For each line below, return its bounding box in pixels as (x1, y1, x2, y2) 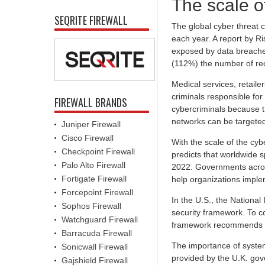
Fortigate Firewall (62, 173, 127, 183)
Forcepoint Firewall (62, 187, 133, 197)
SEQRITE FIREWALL (54, 12, 128, 28)
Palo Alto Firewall (62, 160, 125, 170)
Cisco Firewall (62, 132, 114, 143)
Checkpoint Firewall (62, 146, 135, 156)
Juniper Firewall (62, 119, 121, 129)
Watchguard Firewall (62, 214, 138, 224)
